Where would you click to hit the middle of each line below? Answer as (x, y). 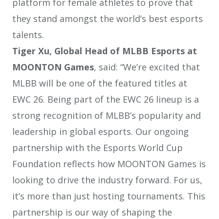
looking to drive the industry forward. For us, (107, 180)
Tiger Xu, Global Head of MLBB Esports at (105, 51)
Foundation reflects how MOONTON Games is (109, 164)
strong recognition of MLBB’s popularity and (107, 116)
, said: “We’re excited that (147, 67)
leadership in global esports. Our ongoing (100, 132)
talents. (28, 35)
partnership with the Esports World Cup (98, 148)
